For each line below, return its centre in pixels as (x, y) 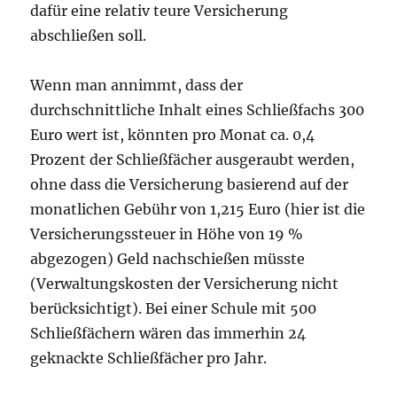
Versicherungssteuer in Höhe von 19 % (167, 234)
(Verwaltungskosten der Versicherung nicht (185, 284)
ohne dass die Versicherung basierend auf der (190, 185)
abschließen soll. (89, 36)
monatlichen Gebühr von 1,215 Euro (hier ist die (198, 210)
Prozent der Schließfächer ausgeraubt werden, (193, 160)
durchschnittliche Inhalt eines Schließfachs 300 (198, 110)
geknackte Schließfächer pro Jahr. (149, 358)
